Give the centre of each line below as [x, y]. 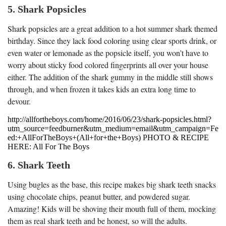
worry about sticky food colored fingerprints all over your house [108, 65]
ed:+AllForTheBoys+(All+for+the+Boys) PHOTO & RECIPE [108, 137]
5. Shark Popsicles [47, 9]
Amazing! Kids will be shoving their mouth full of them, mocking [112, 208]
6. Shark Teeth [39, 165]
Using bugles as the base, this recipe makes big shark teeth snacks [112, 184]
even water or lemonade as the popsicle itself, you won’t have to [108, 52]
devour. [19, 101]
